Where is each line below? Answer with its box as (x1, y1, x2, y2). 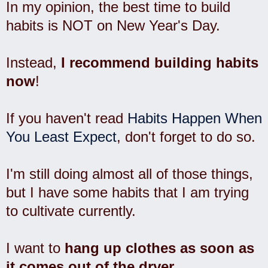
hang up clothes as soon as (65, 239, 254, 256)
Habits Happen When (127, 109, 262, 126)
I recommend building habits (61, 54, 258, 71)
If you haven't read (6, 109, 127, 126)
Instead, (6, 54, 61, 71)
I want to (6, 239, 65, 256)
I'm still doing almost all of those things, (6, 165, 253, 182)
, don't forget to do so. (117, 128, 255, 145)
